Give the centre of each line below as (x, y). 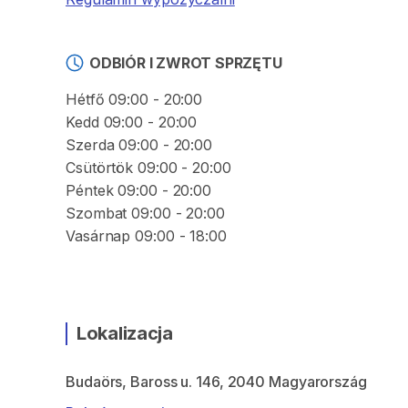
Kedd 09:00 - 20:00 (132, 122)
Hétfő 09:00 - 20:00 (134, 99)
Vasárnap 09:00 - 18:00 (146, 236)
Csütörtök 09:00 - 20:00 (148, 168)
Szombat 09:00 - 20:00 (145, 213)
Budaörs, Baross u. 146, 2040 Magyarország (216, 382)
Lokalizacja (125, 333)
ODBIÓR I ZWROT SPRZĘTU (186, 63)
